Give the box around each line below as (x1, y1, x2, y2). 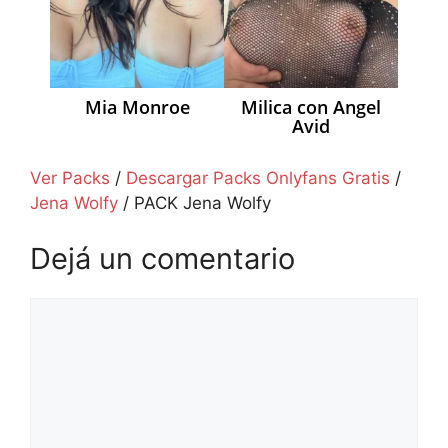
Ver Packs (30, 168, 110, 189)
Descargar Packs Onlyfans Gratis (126, 168, 390, 189)
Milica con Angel (241, 95, 381, 120)
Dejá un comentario (30, 240, 295, 276)
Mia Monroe (84, 95, 190, 120)
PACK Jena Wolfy (134, 193, 271, 214)
